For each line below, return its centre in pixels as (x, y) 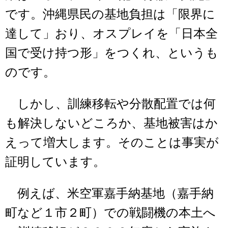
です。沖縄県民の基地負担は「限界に (110, 15)
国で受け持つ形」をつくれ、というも (112, 53)
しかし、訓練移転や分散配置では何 (110, 104)
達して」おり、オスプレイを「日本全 (111, 34)
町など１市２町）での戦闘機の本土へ (110, 213)
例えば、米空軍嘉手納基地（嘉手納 (109, 194)
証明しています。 (55, 162)
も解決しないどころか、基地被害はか (111, 123)
